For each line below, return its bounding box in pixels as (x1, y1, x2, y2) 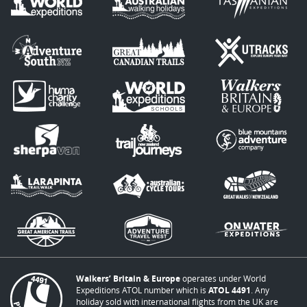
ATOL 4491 (208, 284, 251, 296)
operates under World (180, 273, 266, 284)
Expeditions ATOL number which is (76, 284, 208, 295)
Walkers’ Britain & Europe (76, 273, 180, 284)
